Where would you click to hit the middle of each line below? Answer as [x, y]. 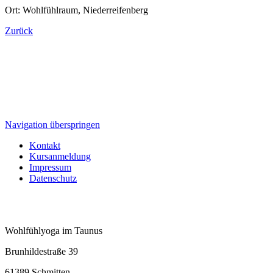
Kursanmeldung [60, 156]
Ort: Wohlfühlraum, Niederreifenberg [76, 10]
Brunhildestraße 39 [41, 251]
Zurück [19, 30]
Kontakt [45, 145]
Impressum [50, 167]
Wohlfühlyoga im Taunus [54, 230]
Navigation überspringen [52, 124]
